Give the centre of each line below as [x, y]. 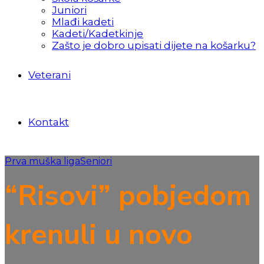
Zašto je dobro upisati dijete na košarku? [154, 45]
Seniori [96, 161]
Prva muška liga [42, 161]
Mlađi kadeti [83, 22]
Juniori [69, 10]
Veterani [49, 75]
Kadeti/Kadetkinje [98, 34]
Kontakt [49, 122]
